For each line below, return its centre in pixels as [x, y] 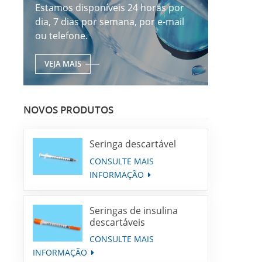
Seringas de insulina [134, 210]
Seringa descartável [133, 144]
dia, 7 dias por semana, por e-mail [110, 22]
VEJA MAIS [63, 64]
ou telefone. [62, 36]
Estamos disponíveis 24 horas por [110, 8]
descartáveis [118, 222]
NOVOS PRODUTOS [69, 109]
